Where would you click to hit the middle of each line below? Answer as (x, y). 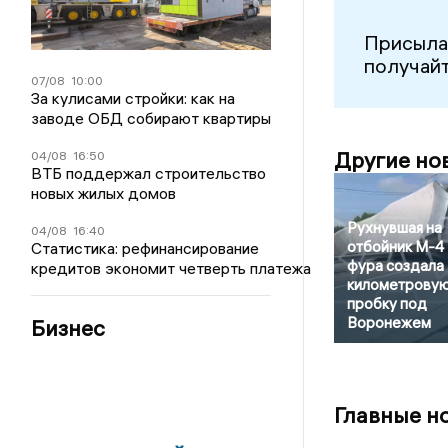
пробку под (386, 304)
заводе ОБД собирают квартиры (151, 117)
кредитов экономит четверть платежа (171, 267)
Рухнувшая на (394, 228)
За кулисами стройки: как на (133, 97)
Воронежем (388, 323)
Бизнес (68, 327)
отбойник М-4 (395, 247)
